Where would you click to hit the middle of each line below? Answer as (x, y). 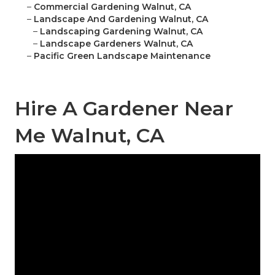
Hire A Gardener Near (124, 109)
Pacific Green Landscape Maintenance (122, 56)
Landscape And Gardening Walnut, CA (121, 19)
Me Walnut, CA (90, 136)
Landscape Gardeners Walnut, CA (116, 44)
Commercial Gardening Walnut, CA (112, 7)
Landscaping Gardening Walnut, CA (121, 32)
